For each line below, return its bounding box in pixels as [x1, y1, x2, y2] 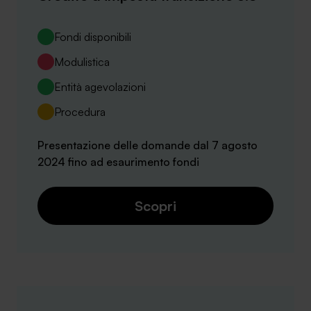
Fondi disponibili [54, 29, 131, 44]
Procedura [54, 104, 106, 119]
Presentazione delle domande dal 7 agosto [37, 137, 258, 152]
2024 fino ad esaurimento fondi [37, 154, 199, 169]
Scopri [135, 196, 176, 215]
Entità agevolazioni [54, 79, 146, 94]
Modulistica [54, 54, 110, 69]
